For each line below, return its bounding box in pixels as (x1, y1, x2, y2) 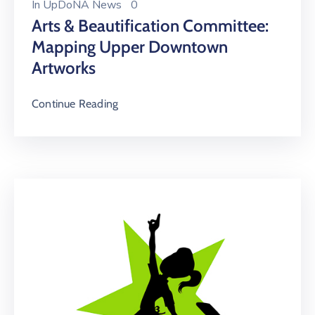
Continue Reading (32, 97, 119, 111)
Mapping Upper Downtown (32, 37, 228, 58)
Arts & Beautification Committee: (32, 15, 269, 37)
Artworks (32, 58, 96, 79)
